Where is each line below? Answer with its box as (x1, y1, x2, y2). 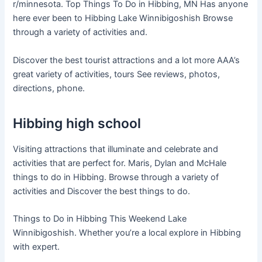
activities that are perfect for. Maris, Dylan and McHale (13, 157, 227, 168)
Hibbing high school (13, 115, 142, 132)
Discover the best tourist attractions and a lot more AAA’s (13, 54, 240, 65)
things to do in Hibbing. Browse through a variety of (13, 171, 219, 182)
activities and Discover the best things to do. (13, 185, 191, 196)
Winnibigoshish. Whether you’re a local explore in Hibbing (13, 227, 242, 238)
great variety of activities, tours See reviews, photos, (13, 68, 220, 80)
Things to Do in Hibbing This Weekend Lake (13, 213, 187, 224)
